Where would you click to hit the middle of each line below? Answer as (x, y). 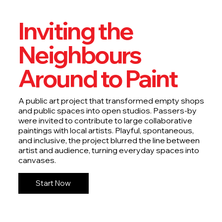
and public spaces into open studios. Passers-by (107, 110)
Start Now (54, 183)
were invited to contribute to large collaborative (105, 120)
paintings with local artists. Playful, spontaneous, (106, 130)
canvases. (37, 160)
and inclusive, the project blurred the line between (109, 140)
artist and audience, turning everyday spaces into (109, 150)
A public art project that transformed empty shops (111, 100)
